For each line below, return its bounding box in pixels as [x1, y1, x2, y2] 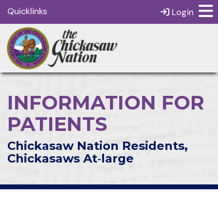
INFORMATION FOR [7, 91, 204, 114]
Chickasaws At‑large [7, 151, 134, 165]
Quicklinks [7, 5, 47, 17]
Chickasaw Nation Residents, [7, 139, 188, 153]
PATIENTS [7, 112, 107, 136]
